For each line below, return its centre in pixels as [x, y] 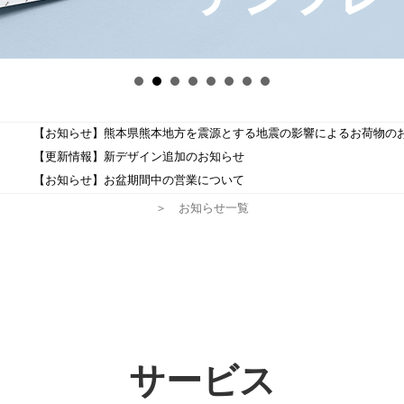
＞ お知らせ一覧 [202, 208]
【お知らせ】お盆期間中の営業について [139, 180]
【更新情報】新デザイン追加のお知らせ [139, 156]
